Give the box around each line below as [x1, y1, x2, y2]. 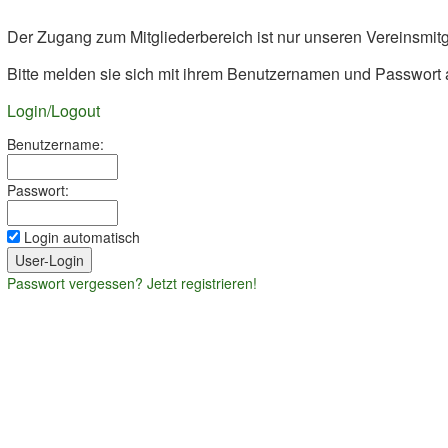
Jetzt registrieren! [147, 272, 257, 293]
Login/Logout [7, 98, 100, 122]
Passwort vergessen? [7, 272, 143, 293]
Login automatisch [20, 226, 140, 247]
